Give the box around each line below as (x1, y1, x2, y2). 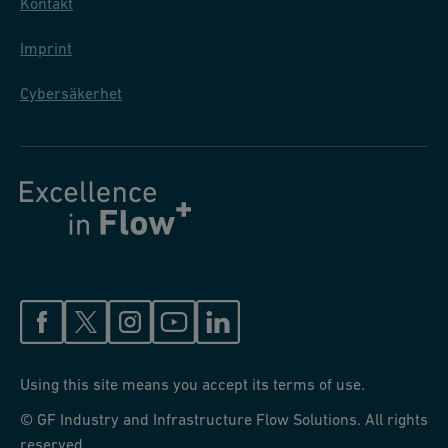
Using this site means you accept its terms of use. (20, 374, 365, 393)
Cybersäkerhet (20, 83, 122, 102)
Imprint (20, 38, 72, 57)
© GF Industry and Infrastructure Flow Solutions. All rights (20, 409, 428, 428)
